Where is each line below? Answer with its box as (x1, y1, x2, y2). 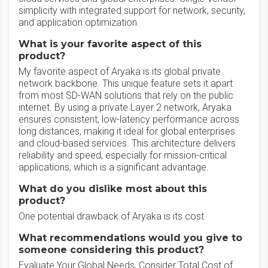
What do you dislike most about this (19, 183, 207, 194)
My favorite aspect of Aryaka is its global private (19, 66, 221, 77)
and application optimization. (19, 17, 139, 28)
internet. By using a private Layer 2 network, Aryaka (19, 102, 232, 113)
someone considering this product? (19, 244, 204, 255)
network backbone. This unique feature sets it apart (19, 78, 233, 89)
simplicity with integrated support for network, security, (19, 5, 245, 16)
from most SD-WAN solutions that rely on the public (19, 90, 233, 101)
